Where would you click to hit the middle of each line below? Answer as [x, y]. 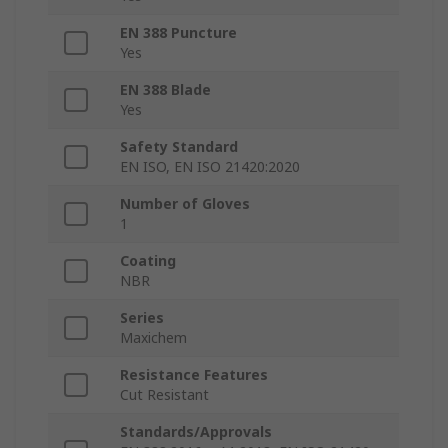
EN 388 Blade [165, 90]
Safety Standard [179, 147]
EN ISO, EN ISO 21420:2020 [210, 167]
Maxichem [153, 338]
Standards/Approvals [196, 432]
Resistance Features [194, 375]
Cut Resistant [164, 395]
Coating [148, 261]
